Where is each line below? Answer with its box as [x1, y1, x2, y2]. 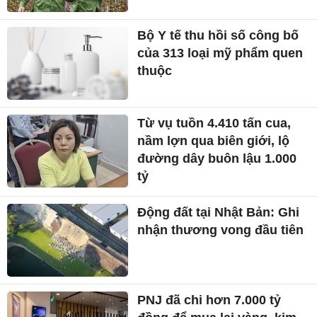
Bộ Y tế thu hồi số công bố [137, 28, 299, 43]
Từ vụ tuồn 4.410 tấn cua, [137, 115, 292, 130]
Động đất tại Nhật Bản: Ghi [137, 204, 300, 219]
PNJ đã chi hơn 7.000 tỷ [137, 292, 282, 307]
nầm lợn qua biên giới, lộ [137, 133, 290, 148]
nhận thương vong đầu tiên [137, 222, 304, 237]
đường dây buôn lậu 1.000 [137, 151, 297, 166]
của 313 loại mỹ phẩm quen [137, 46, 304, 61]
